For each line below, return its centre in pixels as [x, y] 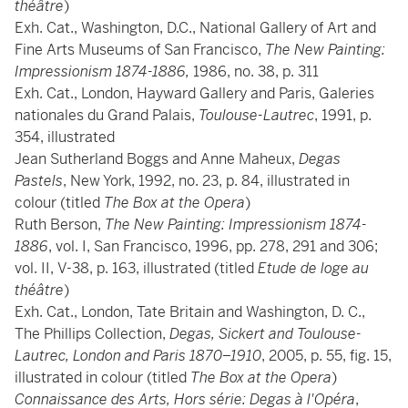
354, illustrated [65, 137]
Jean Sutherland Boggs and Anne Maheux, [155, 159]
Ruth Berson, [60, 224]
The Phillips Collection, [92, 334]
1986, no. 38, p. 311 [256, 71]
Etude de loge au [313, 268]
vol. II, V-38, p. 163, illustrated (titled [136, 268]
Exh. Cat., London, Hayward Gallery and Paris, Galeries [194, 93]
